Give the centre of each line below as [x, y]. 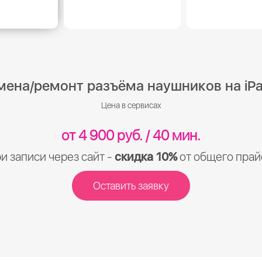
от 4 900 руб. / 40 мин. [131, 135]
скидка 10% [146, 157]
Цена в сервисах [131, 105]
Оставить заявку [131, 186]
